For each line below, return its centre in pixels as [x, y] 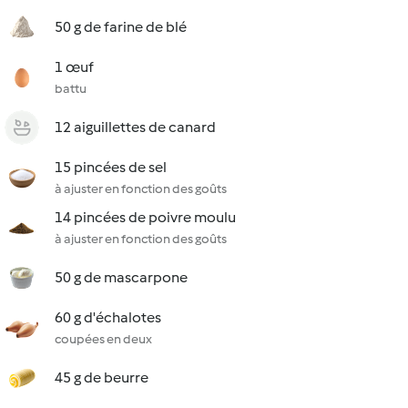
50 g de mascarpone [121, 277]
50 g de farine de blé [121, 27]
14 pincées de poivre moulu [145, 217]
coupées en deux [103, 339]
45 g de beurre [102, 377]
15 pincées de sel [111, 167]
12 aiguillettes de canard [135, 127]
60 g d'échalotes [108, 317]
